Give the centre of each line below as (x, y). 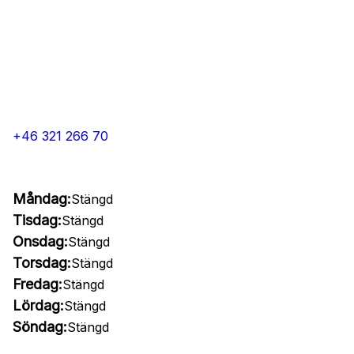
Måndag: (42, 199)
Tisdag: (37, 220)
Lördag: (38, 305)
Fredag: (38, 284)
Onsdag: (40, 241)
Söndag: (40, 327)
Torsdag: (42, 263)
